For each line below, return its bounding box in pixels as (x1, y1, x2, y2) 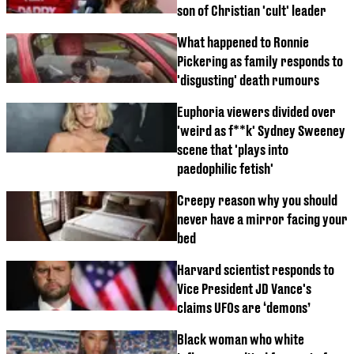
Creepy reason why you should (177, 192, 337, 209)
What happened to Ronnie (177, 34, 309, 51)
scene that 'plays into (177, 141, 288, 159)
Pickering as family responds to (177, 53, 343, 70)
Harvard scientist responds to (177, 262, 334, 279)
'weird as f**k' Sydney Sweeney (177, 122, 345, 140)
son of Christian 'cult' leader (177, 2, 326, 20)
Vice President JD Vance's (177, 281, 311, 298)
